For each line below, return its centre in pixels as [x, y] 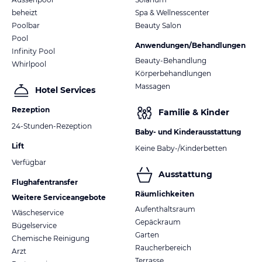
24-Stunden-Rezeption [52, 126]
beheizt [25, 12]
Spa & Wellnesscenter [172, 12]
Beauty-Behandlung [171, 60]
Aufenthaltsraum [165, 209]
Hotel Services [65, 90]
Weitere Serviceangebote [59, 197]
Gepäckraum [158, 222]
